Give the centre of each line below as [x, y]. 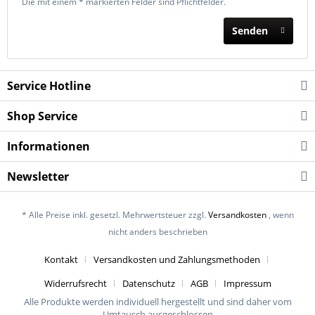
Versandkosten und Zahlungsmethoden [177, 260]
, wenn [280, 215]
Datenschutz [148, 284]
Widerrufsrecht [75, 284]
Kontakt [61, 260]
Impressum [247, 284]
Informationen [49, 146]
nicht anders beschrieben [157, 232]
